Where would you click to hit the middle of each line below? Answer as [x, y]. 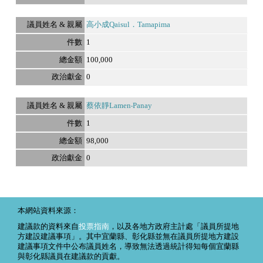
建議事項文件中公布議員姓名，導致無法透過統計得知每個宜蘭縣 [128, 246]
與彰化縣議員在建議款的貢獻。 [71, 256]
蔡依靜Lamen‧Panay [119, 106]
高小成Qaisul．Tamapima [128, 25]
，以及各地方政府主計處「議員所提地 [174, 226]
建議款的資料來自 [48, 226]
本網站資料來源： [48, 210]
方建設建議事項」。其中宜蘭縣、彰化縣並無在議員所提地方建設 [128, 236]
